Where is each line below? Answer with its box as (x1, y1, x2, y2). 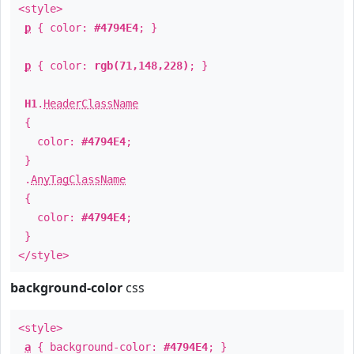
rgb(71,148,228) (94, 59, 189, 72)
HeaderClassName (43, 97, 138, 110)
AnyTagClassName (31, 173, 126, 186)
